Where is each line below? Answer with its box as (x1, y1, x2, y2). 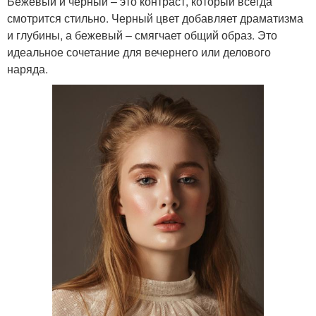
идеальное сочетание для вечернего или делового (7, 43, 271, 60)
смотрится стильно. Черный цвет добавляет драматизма (7, 9, 303, 26)
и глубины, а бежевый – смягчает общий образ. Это (7, 26, 277, 43)
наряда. (7, 60, 48, 77)
